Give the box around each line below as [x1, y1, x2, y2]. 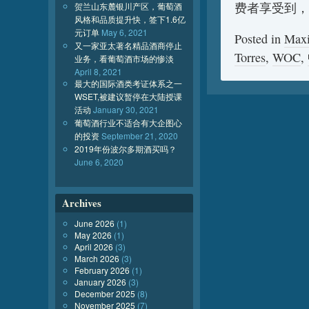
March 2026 [74, 252, 119, 264]
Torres [235, 49, 266, 66]
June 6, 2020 [74, 156, 123, 168]
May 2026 [74, 229, 112, 241]
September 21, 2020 [101, 130, 178, 141]
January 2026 [74, 276, 126, 288]
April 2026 [74, 241, 113, 252]
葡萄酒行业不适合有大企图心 [74, 117, 182, 128]
